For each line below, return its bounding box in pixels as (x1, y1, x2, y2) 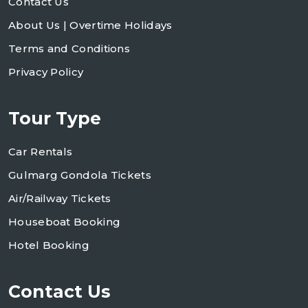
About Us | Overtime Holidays (8, 19, 173, 32)
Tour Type (8, 108, 101, 129)
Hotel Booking (8, 239, 89, 252)
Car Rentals (8, 145, 73, 159)
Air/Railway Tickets (8, 192, 111, 206)
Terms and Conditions (8, 42, 130, 56)
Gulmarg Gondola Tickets (8, 168, 151, 182)
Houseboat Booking (8, 215, 121, 229)
